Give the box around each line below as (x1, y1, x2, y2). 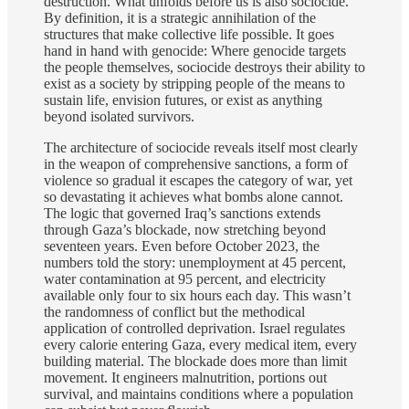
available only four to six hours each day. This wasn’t (44, 288, 351, 304)
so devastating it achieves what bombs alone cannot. (44, 189, 343, 205)
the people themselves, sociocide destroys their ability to (44, 59, 365, 76)
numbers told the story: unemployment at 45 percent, (44, 255, 346, 271)
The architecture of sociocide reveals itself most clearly (44, 140, 358, 156)
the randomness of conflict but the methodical (44, 304, 305, 320)
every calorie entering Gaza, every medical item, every (44, 337, 357, 353)
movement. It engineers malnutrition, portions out (44, 370, 327, 386)
